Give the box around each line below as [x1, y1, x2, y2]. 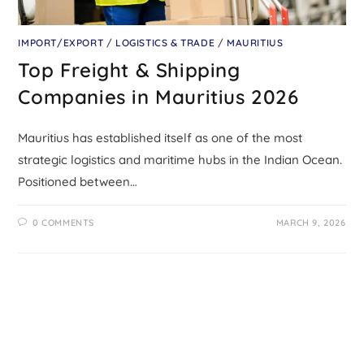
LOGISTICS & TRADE [115, 36, 215, 49]
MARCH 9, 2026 [275, 216, 346, 228]
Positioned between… [18, 173, 138, 189]
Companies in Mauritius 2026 [18, 84, 299, 109]
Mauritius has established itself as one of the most [18, 129, 303, 145]
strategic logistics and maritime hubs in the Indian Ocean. [18, 151, 343, 167]
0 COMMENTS [32, 216, 95, 228]
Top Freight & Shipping [18, 57, 240, 82]
